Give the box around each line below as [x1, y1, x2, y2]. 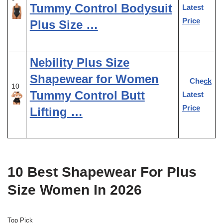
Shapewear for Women [29, 72, 159, 86]
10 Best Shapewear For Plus [7, 164, 197, 180]
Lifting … [29, 105, 83, 118]
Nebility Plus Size [29, 55, 129, 69]
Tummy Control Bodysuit [29, 1, 172, 15]
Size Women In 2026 [7, 182, 142, 198]
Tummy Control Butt [29, 88, 145, 102]
